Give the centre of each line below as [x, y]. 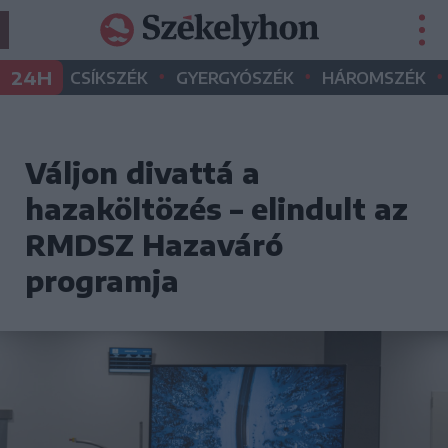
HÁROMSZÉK [374, 78]
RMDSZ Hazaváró [154, 244]
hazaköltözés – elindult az [216, 208]
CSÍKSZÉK [109, 78]
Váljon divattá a [142, 172]
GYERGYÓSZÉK [235, 78]
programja [102, 280]
